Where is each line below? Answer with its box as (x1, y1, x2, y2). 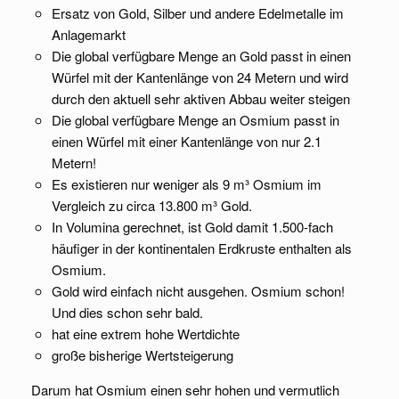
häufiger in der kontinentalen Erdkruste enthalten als (51, 239, 352, 258)
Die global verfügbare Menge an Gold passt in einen (51, 46, 351, 66)
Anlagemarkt (51, 25, 126, 45)
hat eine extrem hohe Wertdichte (51, 324, 240, 344)
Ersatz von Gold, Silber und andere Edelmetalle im (51, 4, 344, 23)
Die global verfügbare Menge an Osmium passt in (51, 110, 339, 130)
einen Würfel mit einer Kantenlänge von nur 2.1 (51, 132, 322, 151)
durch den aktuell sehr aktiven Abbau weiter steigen (51, 89, 350, 109)
